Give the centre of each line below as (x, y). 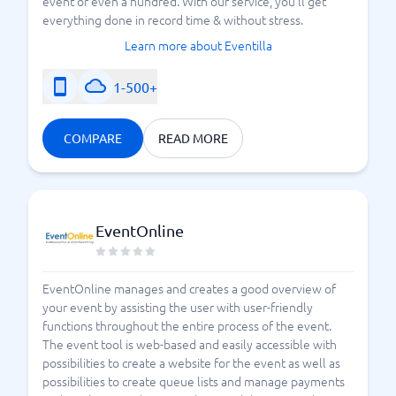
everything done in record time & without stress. (173, 19)
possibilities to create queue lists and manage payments (194, 381)
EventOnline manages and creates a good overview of (189, 288)
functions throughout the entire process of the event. (187, 325)
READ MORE (193, 138)
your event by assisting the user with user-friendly (178, 307)
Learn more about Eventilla (198, 45)
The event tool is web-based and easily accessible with (190, 344)
